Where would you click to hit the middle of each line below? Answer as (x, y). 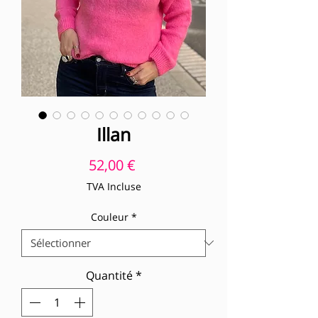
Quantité (109, 275)
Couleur (109, 216)
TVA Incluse (114, 186)
